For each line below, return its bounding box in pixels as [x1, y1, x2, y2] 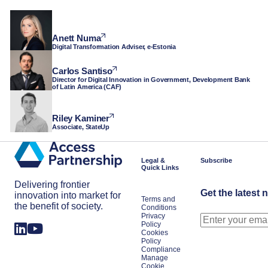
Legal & [141, 157, 165, 164]
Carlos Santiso [52, 65, 112, 76]
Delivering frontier [14, 179, 90, 190]
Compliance [141, 245, 181, 254]
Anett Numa [52, 32, 101, 43]
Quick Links [141, 164, 179, 171]
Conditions [141, 203, 176, 212]
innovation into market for [14, 190, 121, 201]
